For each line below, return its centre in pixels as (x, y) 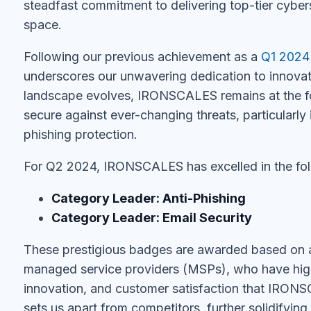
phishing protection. (81, 134)
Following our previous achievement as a (142, 57)
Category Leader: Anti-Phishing (149, 198)
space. (43, 25)
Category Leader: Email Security (152, 218)
